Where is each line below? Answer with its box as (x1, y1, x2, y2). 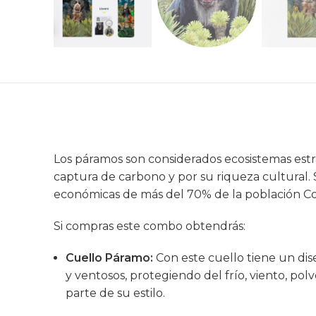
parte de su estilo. (66, 286, 165, 300)
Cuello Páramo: (66, 251, 153, 265)
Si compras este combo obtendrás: (54, 219, 248, 233)
